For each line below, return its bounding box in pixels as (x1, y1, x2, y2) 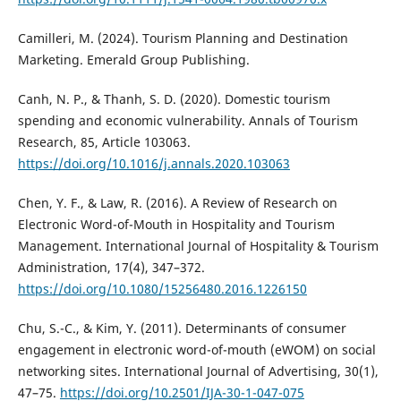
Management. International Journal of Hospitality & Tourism (17, 236, 379, 254)
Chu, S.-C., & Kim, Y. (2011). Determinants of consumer (17, 319, 346, 337)
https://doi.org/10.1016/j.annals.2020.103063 (17, 154, 290, 172)
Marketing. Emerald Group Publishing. (17, 50, 250, 68)
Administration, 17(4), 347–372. (17, 258, 205, 276)
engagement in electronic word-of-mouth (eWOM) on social (17, 340, 376, 358)
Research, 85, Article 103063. (17, 132, 191, 150)
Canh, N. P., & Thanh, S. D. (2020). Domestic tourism (17, 90, 330, 107)
